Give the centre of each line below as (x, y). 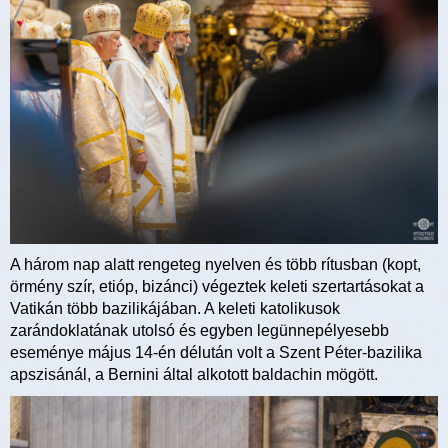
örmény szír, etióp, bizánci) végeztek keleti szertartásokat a (217, 287)
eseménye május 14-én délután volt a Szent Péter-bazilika (216, 353)
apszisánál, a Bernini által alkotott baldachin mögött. (194, 375)
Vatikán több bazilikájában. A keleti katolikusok (175, 309)
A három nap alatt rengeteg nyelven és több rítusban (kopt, (215, 265)
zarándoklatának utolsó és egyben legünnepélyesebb (199, 331)
